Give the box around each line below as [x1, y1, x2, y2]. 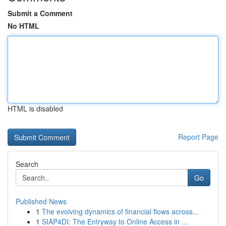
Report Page [178, 132, 218, 142]
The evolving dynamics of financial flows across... [42, 206, 199, 216]
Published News [16, 196, 67, 206]
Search [16, 159, 38, 169]
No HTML [8, 21, 39, 31]
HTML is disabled [8, 103, 63, 114]
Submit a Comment [8, 8, 73, 18]
